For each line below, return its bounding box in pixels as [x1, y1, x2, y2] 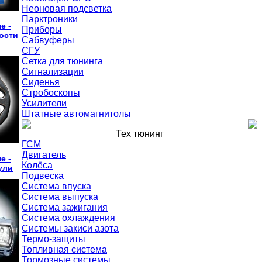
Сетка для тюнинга [22, 56, 103, 66]
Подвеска [22, 171, 64, 181]
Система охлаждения [22, 213, 115, 223]
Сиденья [22, 77, 60, 87]
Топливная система [22, 244, 107, 254]
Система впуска [22, 181, 91, 191]
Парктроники [22, 14, 78, 24]
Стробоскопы [22, 88, 80, 98]
